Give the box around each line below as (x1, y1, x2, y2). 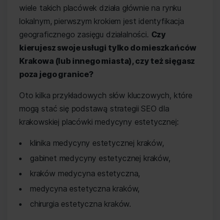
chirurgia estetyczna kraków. (30, 199, 132, 209)
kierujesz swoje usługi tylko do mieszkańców (19, 43, 196, 53)
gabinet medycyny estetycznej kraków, (30, 153, 170, 163)
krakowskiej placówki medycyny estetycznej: (19, 117, 179, 127)
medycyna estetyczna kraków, (30, 184, 140, 193)
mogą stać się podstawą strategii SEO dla (19, 104, 169, 113)
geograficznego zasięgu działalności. (19, 29, 151, 39)
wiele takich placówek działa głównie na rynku (19, 3, 182, 13)
